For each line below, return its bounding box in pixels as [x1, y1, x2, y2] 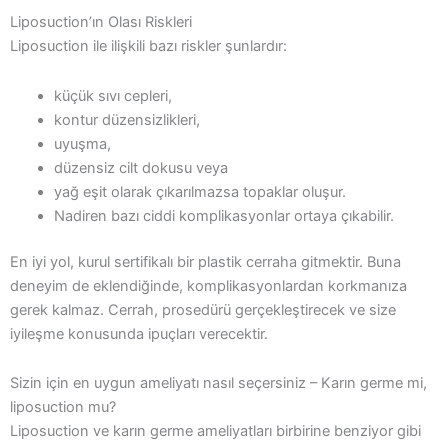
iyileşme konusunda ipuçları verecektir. [10, 324, 268, 343]
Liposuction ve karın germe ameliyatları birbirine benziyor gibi [10, 422, 421, 441]
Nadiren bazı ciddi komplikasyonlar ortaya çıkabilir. [53, 206, 394, 225]
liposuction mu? [10, 398, 116, 417]
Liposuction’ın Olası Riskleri [10, 13, 192, 32]
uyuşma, [53, 134, 111, 153]
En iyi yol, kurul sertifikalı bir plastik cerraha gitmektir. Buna [10, 252, 401, 271]
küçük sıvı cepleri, [53, 86, 172, 105]
